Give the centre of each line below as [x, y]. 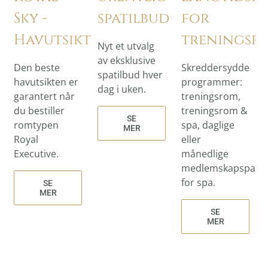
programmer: [212, 82]
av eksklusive [127, 60]
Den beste [37, 67]
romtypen [36, 125]
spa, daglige [208, 125]
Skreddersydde [215, 67]
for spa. [198, 182]
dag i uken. [122, 89]
